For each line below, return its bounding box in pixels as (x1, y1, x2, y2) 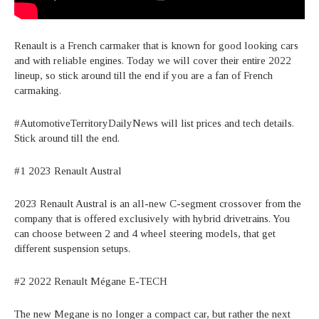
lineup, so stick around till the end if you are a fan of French (14, 69, 273, 81)
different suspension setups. (14, 242, 130, 254)
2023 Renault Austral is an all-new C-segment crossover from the (14, 197, 301, 209)
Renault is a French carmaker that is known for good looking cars (14, 39, 298, 51)
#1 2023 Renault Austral (14, 164, 122, 177)
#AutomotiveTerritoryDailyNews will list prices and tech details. (14, 117, 294, 129)
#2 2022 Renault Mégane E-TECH (14, 275, 167, 287)
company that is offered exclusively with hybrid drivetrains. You (14, 212, 290, 224)
